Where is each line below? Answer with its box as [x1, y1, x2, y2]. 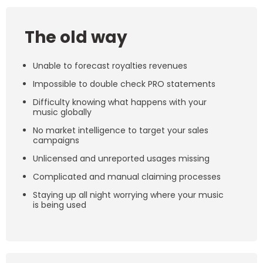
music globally [33, 106, 92, 118]
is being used [33, 198, 86, 211]
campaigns [33, 134, 79, 146]
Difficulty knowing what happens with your [33, 96, 207, 108]
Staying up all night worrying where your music [33, 188, 224, 201]
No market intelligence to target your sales [33, 124, 208, 136]
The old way [25, 25, 127, 49]
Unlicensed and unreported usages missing [33, 152, 210, 164]
